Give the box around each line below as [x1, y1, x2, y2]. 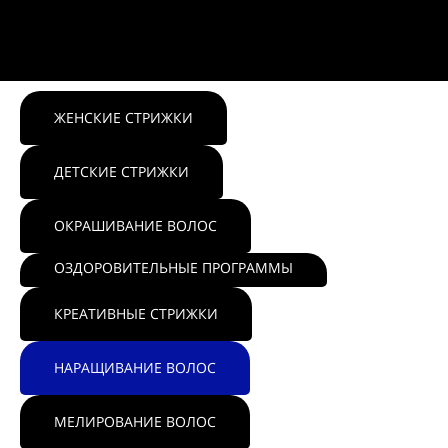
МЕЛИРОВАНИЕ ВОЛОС [54, 412, 216, 431]
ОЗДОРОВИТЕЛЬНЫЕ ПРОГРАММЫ [54, 258, 293, 277]
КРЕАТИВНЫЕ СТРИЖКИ [54, 304, 218, 323]
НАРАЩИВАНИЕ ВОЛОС [54, 358, 216, 377]
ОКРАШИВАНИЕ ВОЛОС [54, 216, 217, 235]
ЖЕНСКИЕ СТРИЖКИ [54, 108, 193, 127]
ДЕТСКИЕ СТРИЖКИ [54, 162, 189, 181]
